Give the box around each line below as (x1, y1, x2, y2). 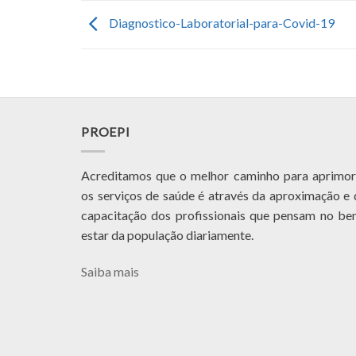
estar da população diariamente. (81, 226, 253, 242)
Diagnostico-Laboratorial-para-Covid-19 (106, 15, 335, 31)
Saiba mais (81, 263, 139, 279)
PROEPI (81, 124, 130, 140)
